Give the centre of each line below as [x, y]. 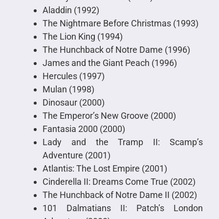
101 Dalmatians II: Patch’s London [123, 208]
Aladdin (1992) [71, 10]
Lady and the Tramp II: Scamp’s [123, 142]
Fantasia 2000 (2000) [84, 129]
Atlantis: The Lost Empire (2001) [105, 169]
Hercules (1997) [73, 76]
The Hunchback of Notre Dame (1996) [116, 50]
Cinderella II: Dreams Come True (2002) [119, 182]
